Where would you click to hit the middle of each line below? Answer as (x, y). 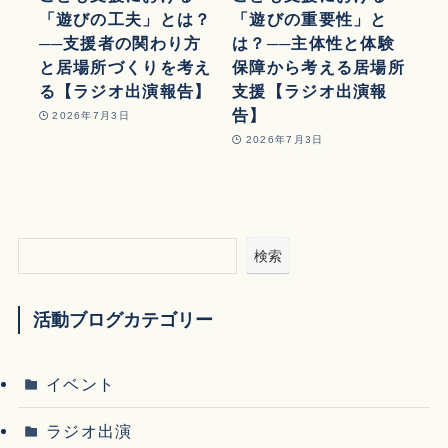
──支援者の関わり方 (120, 43)
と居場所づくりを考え (125, 67)
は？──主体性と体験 (313, 43)
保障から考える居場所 (318, 67)
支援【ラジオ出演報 (310, 91)
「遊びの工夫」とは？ (125, 19)
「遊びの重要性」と (310, 19)
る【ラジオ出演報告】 (125, 91)
